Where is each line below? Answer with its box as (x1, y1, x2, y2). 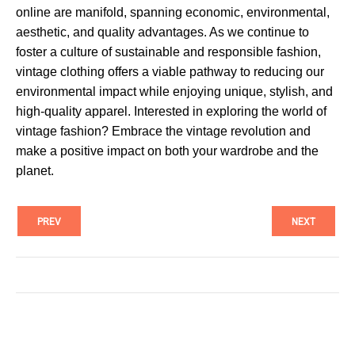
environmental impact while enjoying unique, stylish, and (16, 85, 333, 99)
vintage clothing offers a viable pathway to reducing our (16, 65, 324, 79)
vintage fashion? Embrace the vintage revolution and (16, 124, 311, 139)
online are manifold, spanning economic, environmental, (16, 6, 330, 20)
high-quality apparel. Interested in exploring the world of (16, 105, 326, 119)
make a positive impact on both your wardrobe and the (16, 144, 319, 158)
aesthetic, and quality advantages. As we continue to (16, 25, 309, 40)
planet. (16, 164, 54, 178)
